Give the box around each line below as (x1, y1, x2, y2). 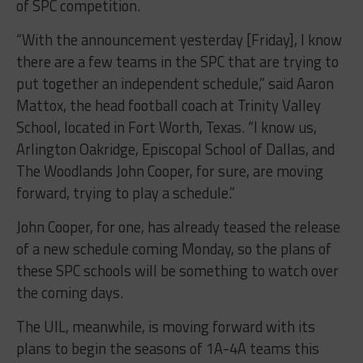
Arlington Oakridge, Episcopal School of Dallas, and (15, 138, 335, 161)
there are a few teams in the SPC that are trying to (15, 50, 339, 74)
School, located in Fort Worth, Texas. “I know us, (15, 116, 317, 139)
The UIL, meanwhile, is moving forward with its (15, 315, 315, 339)
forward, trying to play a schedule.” (15, 181, 235, 205)
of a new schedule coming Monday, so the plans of (15, 237, 331, 261)
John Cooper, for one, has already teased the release (15, 216, 340, 239)
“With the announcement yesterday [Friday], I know (15, 28, 342, 52)
